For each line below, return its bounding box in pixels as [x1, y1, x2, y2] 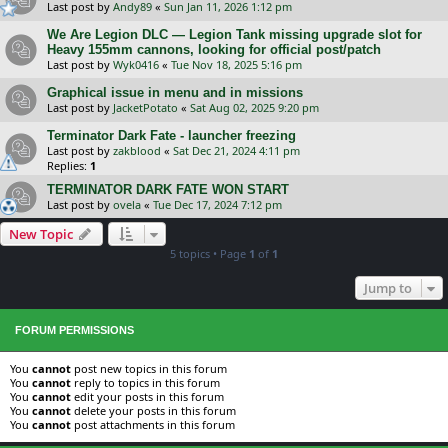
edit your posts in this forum [71, 389, 224, 404]
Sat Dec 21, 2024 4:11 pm [173, 143, 300, 158]
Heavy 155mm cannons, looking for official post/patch [47, 42, 381, 57]
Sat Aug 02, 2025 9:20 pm [190, 100, 319, 115]
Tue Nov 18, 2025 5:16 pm [171, 57, 302, 72]
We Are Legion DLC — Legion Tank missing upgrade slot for [47, 27, 422, 42]
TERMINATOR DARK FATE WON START [47, 182, 289, 197]
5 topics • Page [170, 246, 249, 261]
